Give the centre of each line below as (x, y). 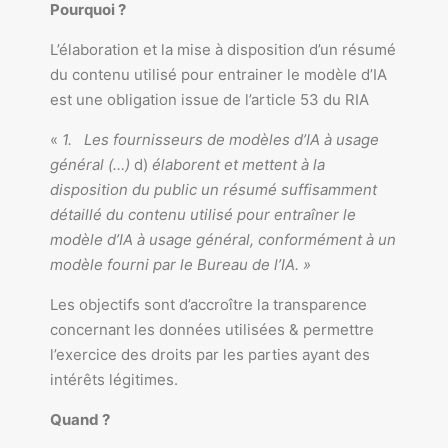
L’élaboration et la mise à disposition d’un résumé (223, 49)
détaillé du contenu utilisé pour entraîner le (203, 214)
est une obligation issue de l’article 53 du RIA (209, 99)
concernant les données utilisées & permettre (212, 329)
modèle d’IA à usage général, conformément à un (223, 239)
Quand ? (80, 419)
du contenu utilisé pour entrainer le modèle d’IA (218, 74)
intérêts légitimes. (114, 379)
